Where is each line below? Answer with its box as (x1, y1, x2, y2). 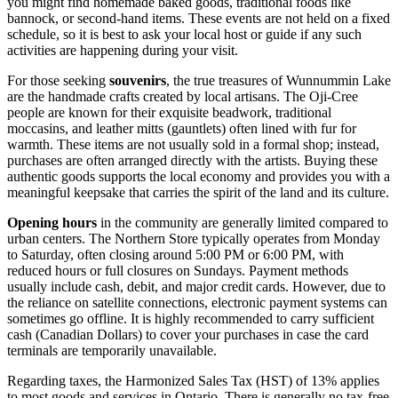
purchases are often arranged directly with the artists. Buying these (7, 153, 378, 169)
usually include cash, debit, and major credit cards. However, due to (7, 279, 386, 295)
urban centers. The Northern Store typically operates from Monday (7, 231, 380, 247)
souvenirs (109, 73, 166, 89)
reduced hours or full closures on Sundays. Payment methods (7, 263, 348, 279)
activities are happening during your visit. (7, 43, 238, 59)
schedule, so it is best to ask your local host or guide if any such (7, 27, 362, 43)
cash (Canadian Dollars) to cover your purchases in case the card (7, 327, 369, 343)
